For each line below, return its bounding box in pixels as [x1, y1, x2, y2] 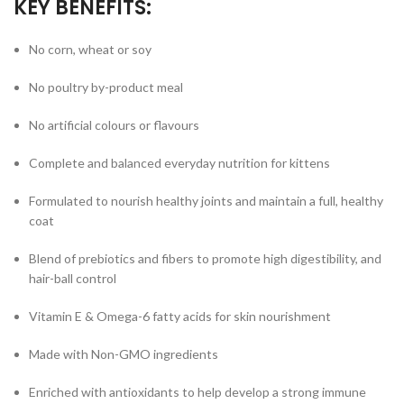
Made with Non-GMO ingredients [29, 346, 218, 363]
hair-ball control [29, 271, 116, 287]
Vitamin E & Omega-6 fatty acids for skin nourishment [29, 308, 331, 325]
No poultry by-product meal [29, 79, 183, 96]
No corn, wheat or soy [29, 41, 151, 58]
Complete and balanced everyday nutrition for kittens [29, 155, 330, 171]
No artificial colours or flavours [29, 117, 199, 133]
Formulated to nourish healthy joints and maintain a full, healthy [29, 193, 383, 209]
